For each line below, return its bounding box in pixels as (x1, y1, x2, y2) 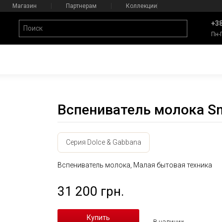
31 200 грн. (57, 184, 124, 199)
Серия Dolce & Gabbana (65, 138, 141, 146)
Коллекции (125, 2, 157, 9)
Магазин (12, 2, 37, 9)
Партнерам (65, 2, 97, 9)
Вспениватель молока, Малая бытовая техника (57, 161, 212, 169)
